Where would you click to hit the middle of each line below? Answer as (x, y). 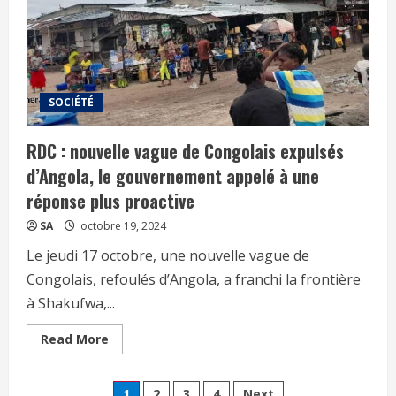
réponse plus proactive (110, 200)
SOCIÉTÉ (71, 102)
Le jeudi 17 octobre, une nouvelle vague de (168, 255)
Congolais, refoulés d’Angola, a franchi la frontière (194, 279)
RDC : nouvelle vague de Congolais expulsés (185, 151)
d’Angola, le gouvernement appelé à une (173, 175)
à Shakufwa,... (71, 303)
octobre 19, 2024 (122, 225)
